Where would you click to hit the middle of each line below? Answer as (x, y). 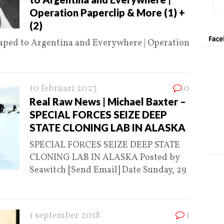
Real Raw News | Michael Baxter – (108, 102)
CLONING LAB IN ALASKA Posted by (104, 158)
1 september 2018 (65, 216)
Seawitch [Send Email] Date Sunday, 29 (108, 170)
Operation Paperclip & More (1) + (107, 13)
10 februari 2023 (63, 89)
